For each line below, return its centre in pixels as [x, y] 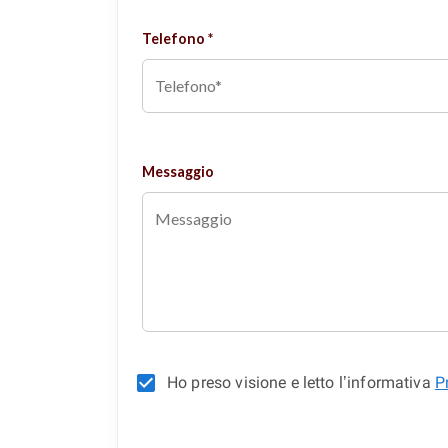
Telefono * [177, 38]
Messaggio [178, 171]
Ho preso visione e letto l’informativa [301, 382]
